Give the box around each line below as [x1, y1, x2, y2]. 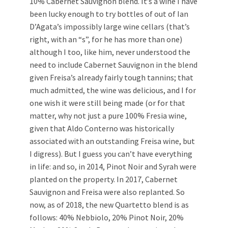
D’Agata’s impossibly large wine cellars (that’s [30, 21, 190, 32]
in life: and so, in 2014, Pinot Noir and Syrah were [30, 161, 196, 172]
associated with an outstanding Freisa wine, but [30, 136, 195, 147]
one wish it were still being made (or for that [30, 98, 185, 108]
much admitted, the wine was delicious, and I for [30, 85, 196, 96]
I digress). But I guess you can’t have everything [30, 149, 192, 159]
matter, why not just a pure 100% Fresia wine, [30, 110, 187, 121]
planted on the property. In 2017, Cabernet [30, 174, 178, 185]
